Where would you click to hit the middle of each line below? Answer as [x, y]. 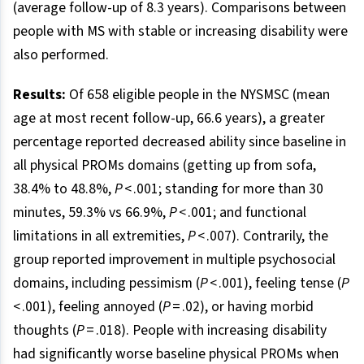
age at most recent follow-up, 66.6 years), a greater [169, 118]
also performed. [61, 54]
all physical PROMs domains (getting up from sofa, [165, 165]
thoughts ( [45, 330]
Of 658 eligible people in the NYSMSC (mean [199, 94]
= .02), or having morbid [242, 306]
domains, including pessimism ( [106, 283]
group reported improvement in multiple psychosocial [174, 259]
